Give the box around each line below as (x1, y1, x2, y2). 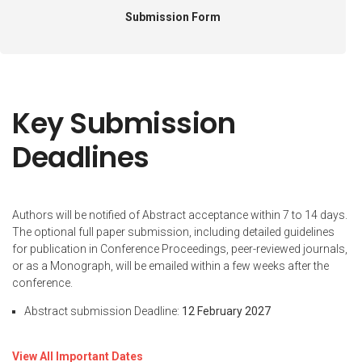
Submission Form (125, 11, 221, 23)
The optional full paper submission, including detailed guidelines (12, 225, 335, 238)
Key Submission (12, 103, 235, 143)
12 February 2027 (182, 305, 271, 318)
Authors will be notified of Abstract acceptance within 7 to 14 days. (12, 208, 347, 221)
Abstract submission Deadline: (24, 305, 182, 318)
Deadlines (12, 137, 149, 177)
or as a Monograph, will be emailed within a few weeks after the (12, 259, 329, 272)
